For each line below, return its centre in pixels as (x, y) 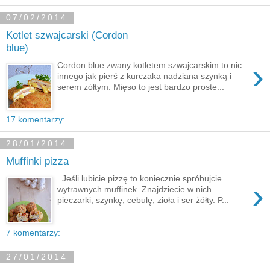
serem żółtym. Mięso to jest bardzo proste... (141, 86)
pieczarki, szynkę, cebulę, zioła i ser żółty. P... (143, 200)
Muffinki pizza (37, 161)
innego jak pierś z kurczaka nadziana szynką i (145, 76)
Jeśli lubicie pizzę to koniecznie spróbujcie (140, 178)
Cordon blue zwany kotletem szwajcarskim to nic (150, 65)
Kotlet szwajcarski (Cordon (67, 35)
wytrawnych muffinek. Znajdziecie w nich (135, 189)
